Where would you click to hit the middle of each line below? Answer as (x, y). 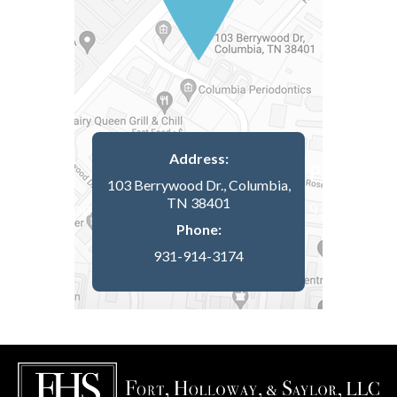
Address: (198, 158)
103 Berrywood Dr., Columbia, (198, 185)
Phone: (198, 229)
